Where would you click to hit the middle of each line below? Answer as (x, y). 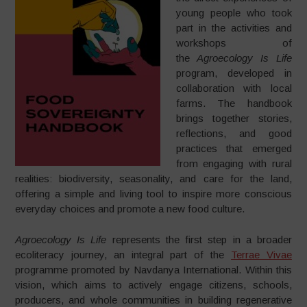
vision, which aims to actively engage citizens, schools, (153, 284)
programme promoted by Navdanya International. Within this (153, 269)
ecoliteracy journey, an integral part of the (123, 254)
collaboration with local (234, 88)
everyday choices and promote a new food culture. (130, 209)
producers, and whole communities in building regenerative (153, 299)
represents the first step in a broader (199, 239)
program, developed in (234, 73)
